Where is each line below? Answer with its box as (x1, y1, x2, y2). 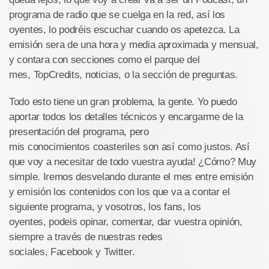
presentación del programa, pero (9, 126, 149, 138)
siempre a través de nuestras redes (9, 231, 163, 243)
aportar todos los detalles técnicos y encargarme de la (9, 111, 243, 122)
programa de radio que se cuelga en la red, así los (9, 9, 226, 20)
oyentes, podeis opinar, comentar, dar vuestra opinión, (9, 216, 243, 228)
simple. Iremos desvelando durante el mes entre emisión (9, 171, 253, 183)
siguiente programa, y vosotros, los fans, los (9, 201, 201, 213)
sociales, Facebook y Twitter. (9, 246, 135, 258)
